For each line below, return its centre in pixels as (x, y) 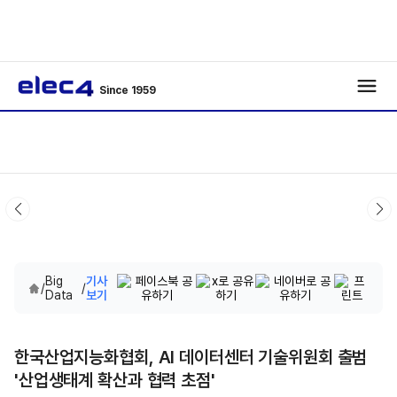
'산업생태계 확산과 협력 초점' (115, 381)
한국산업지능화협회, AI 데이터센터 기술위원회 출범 (191, 358)
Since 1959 (128, 90)
